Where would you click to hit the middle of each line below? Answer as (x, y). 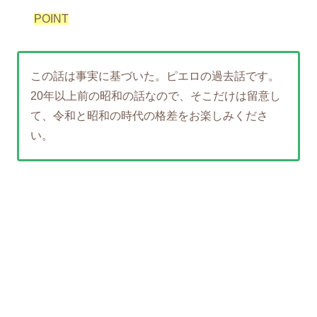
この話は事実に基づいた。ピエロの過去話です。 (155, 76)
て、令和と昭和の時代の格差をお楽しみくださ (150, 115)
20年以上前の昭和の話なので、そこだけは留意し (156, 96)
